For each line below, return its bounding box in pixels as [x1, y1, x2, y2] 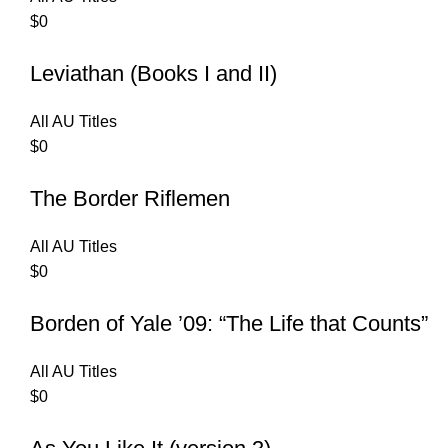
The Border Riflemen [30, 186, 230, 212]
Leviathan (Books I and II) [30, 61, 277, 87]
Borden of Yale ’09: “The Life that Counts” [30, 311, 428, 337]
